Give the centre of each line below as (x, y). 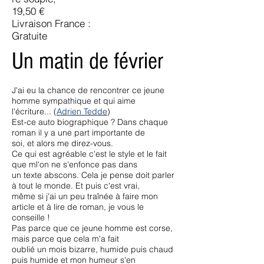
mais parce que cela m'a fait (65, 239)
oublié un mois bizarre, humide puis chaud (93, 249)
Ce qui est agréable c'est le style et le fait (89, 154)
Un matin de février (88, 61)
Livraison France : (51, 23)
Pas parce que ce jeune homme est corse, (92, 228)
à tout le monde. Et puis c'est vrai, (76, 186)
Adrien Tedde (82, 111)
